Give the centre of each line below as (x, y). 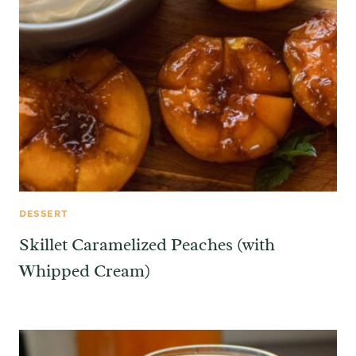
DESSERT (44, 213)
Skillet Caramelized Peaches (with (147, 244)
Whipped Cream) (85, 271)
